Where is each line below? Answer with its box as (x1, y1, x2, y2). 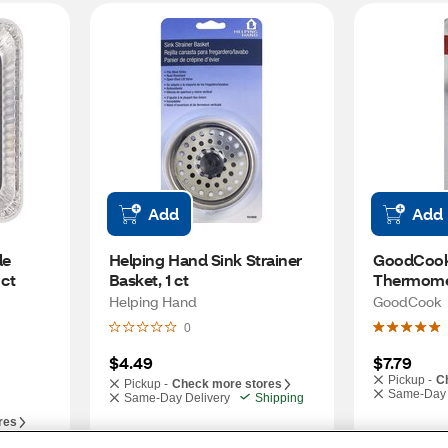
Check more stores (171, 377, 282, 391)
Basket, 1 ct (108, 269, 189, 290)
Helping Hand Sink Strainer (108, 249, 303, 270)
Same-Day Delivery (123, 391, 230, 405)
